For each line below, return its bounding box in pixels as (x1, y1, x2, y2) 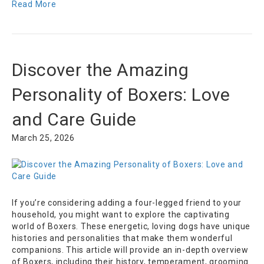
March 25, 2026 (12, 133, 75, 143)
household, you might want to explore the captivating (12, 210, 230, 220)
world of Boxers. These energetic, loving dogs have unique (12, 222, 250, 232)
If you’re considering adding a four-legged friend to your (12, 198, 242, 208)
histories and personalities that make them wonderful (12, 233, 233, 243)
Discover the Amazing (12, 60, 189, 81)
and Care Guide (12, 109, 137, 130)
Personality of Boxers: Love (12, 84, 230, 105)
